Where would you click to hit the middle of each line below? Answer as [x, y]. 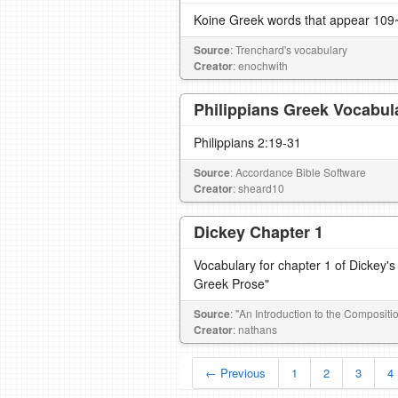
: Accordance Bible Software [298, 172]
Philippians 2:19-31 [247, 142]
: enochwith [260, 65]
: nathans [255, 329]
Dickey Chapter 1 [259, 232]
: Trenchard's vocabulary [289, 49]
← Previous [235, 373]
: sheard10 [259, 188]
